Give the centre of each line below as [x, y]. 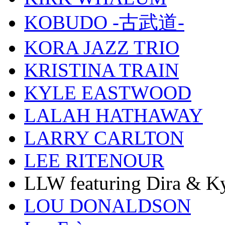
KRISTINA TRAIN [101, 70]
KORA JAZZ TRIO [102, 48]
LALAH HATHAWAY [114, 116]
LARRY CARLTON [104, 138]
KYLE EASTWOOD [108, 93]
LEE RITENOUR [94, 161]
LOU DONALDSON [107, 206]
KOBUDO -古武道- [104, 23]
